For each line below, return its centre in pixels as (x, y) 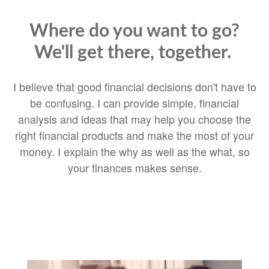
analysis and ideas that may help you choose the (134, 119)
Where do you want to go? (134, 31)
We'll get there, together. (134, 53)
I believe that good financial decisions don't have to (134, 86)
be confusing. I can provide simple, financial (134, 103)
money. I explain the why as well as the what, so (134, 151)
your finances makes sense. (134, 168)
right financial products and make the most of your (134, 135)
